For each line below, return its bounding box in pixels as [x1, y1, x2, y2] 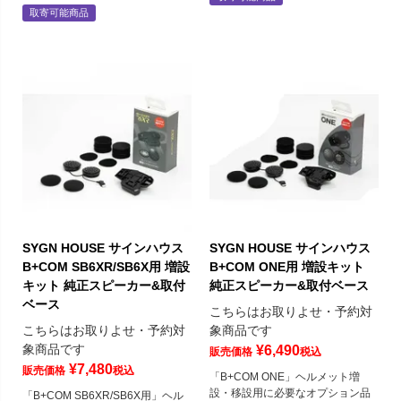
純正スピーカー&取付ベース [209, 278, 369, 294]
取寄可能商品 [30, 7, 89, 19]
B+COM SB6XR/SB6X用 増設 [22, 260, 190, 275]
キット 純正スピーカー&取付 [22, 278, 185, 294]
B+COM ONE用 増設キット [209, 260, 364, 275]
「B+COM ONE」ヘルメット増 [209, 371, 360, 384]
